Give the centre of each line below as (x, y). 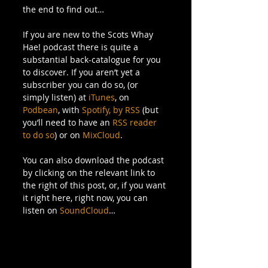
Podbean (40, 110)
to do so (39, 135)
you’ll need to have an (68, 123)
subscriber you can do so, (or (82, 85)
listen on (41, 211)
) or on (68, 135)
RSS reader (136, 123)
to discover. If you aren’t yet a (83, 72)
